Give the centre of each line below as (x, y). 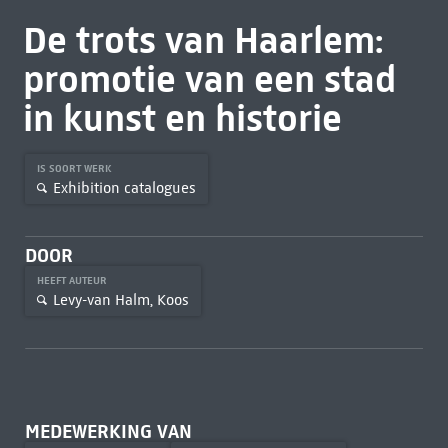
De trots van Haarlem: (202, 40)
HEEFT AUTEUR (73, 280)
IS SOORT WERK (75, 168)
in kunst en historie (182, 118)
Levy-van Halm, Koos (120, 299)
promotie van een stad (209, 79)
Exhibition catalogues (124, 187)
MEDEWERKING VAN (108, 431)
